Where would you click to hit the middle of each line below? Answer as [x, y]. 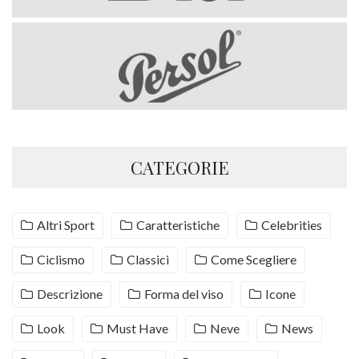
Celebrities [292, 224]
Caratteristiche [178, 224]
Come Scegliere [254, 259]
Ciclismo [61, 259]
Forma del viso [184, 293]
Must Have [137, 328]
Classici [148, 259]
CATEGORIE [179, 167]
